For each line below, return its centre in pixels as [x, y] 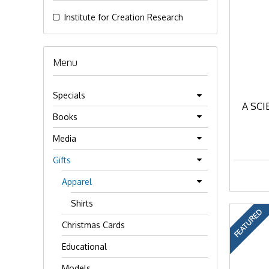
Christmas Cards [93, 225]
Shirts [82, 203]
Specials [69, 95]
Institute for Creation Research [124, 17]
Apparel [77, 182]
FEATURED [248, 223]
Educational [84, 246]
